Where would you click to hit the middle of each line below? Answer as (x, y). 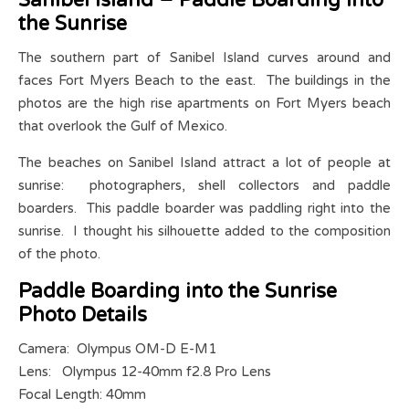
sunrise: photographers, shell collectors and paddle (204, 186)
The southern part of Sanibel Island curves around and (204, 58)
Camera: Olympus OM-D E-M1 (117, 349)
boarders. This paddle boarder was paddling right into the (204, 209)
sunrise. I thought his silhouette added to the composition (204, 231)
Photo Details (83, 315)
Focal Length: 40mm (82, 395)
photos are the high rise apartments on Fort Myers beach (204, 104)
